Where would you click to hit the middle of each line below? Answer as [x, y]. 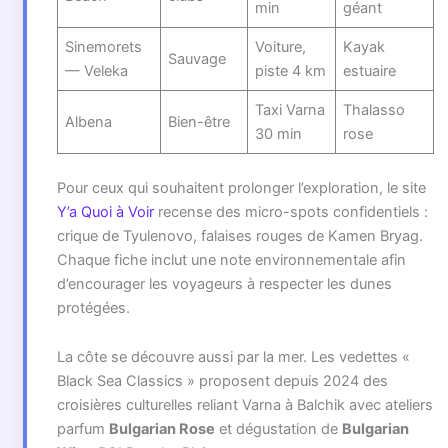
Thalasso [374, 109]
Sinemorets [104, 46]
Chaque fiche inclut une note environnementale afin [231, 259]
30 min [279, 133]
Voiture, [281, 46]
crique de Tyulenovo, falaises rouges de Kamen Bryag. [239, 235]
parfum [82, 429]
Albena [89, 121]
